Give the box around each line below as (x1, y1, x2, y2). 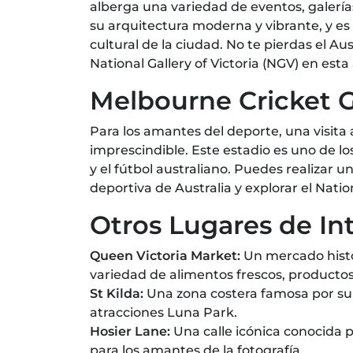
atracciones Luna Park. (90, 305, 237, 320)
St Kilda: (90, 286, 143, 301)
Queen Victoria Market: (90, 248, 243, 263)
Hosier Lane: (90, 324, 173, 339)
